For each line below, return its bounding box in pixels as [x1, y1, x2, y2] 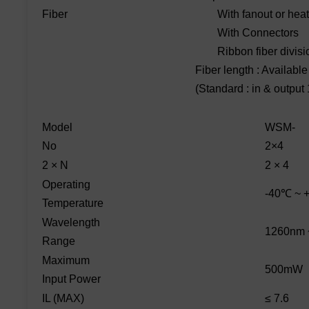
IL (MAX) [42, 292, 84, 305]
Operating [42, 179, 90, 191]
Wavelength [42, 217, 100, 229]
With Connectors [195, 27, 299, 39]
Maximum [42, 255, 90, 267]
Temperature [42, 197, 103, 210]
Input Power [42, 273, 101, 286]
